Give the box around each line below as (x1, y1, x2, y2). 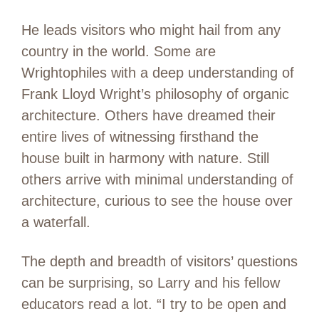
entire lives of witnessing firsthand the (21, 128, 258, 145)
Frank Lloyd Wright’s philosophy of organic (21, 85, 289, 102)
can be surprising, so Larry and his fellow (21, 274, 280, 291)
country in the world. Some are (21, 43, 216, 59)
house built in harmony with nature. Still (21, 150, 269, 166)
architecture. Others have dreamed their (21, 107, 276, 123)
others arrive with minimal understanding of (21, 171, 293, 187)
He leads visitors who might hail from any (21, 21, 281, 38)
